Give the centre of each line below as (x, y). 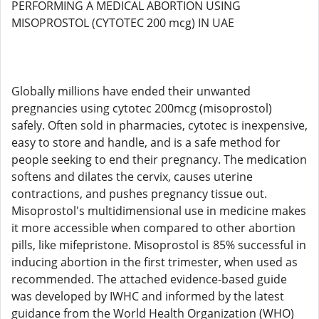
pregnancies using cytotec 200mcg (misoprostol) (142, 108)
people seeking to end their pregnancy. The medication (159, 159)
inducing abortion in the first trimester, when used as (155, 262)
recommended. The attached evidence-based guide (149, 279)
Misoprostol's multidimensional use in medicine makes (159, 211)
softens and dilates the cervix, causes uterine (132, 177)
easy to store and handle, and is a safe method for (146, 142)
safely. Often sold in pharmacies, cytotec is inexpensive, (159, 125)
